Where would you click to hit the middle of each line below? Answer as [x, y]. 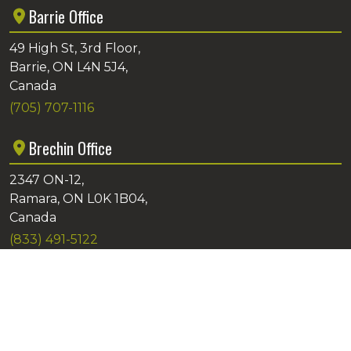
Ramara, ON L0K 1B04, [78, 198]
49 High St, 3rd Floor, [75, 48]
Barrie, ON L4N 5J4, [69, 67]
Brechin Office [71, 148]
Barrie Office [66, 16]
